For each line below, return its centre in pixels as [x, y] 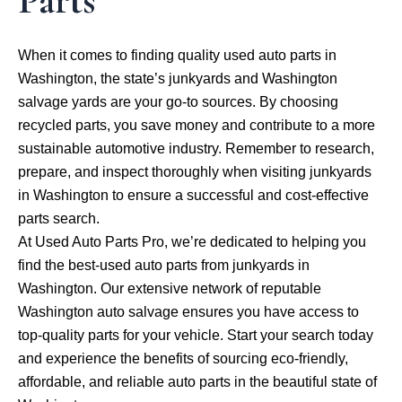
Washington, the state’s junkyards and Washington [178, 78]
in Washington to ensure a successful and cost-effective [193, 195]
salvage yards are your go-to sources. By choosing [178, 101]
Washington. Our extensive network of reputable [170, 288]
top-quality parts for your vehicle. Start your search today [196, 335]
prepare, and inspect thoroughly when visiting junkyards [195, 171]
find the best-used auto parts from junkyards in [164, 265]
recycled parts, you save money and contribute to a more [197, 125]
